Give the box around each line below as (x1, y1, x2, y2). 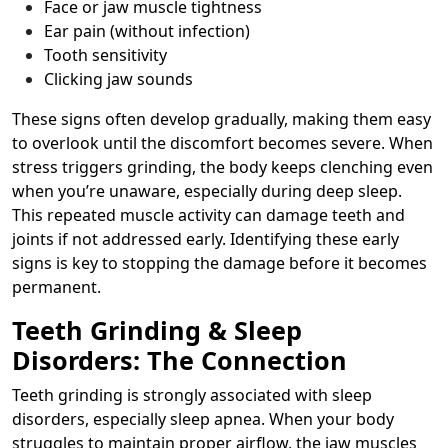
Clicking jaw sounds (44, 67, 193, 90)
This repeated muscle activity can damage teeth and (12, 203, 405, 226)
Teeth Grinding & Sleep (12, 312, 302, 347)
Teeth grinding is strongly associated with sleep (12, 383, 372, 406)
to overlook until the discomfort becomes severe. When (12, 131, 433, 154)
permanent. (12, 275, 101, 298)
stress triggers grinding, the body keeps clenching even (12, 155, 433, 178)
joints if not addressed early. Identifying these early (12, 227, 399, 250)
